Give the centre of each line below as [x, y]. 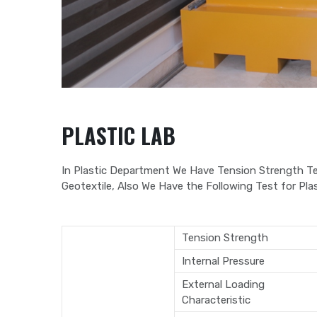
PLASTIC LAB [119, 136]
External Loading [223, 285]
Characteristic [216, 300]
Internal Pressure [223, 261]
